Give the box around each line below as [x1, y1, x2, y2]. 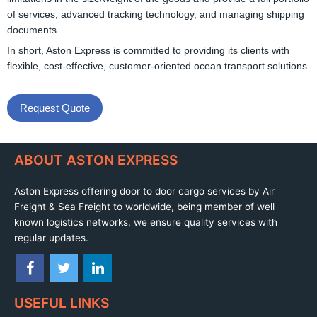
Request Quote [20, 101, 90, 114]
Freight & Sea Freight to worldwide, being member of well [14, 200, 275, 212]
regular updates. [14, 231, 88, 243]
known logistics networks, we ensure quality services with [14, 216, 277, 228]
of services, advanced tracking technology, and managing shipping [7, 9, 304, 20]
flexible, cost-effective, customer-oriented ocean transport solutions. [7, 61, 310, 72]
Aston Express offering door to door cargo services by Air [14, 185, 275, 197]
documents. [7, 25, 59, 35]
